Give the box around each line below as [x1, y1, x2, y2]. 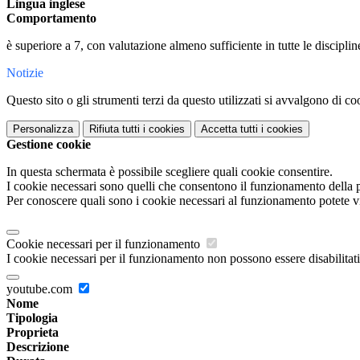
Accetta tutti [201, 123, 258, 136]
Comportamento [6, 11, 96, 26]
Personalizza [13, 123, 73, 136]
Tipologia [6, 311, 58, 325]
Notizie [6, 66, 43, 80]
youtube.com [6, 282, 76, 297]
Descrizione [6, 340, 69, 354]
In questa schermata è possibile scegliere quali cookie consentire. [6, 165, 333, 179]
